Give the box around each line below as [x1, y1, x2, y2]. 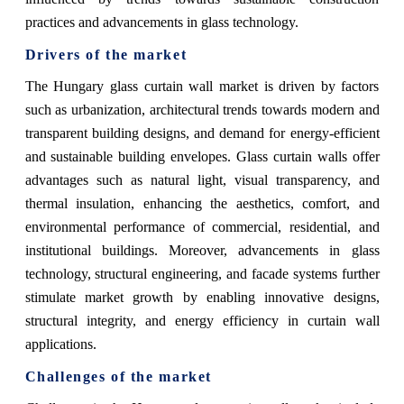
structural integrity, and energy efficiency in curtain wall [24, 313, 380, 329]
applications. [24, 336, 96, 353]
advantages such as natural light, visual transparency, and [24, 172, 380, 188]
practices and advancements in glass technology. [24, 14, 298, 31]
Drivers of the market [24, 47, 188, 63]
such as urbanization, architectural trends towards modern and [24, 102, 380, 118]
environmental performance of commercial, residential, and [24, 219, 380, 235]
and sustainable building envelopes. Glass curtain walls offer [24, 149, 380, 165]
